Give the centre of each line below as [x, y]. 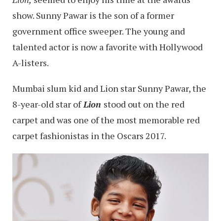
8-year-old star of [47, 104]
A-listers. [31, 62]
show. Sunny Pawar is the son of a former [93, 15]
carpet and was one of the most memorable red [106, 120]
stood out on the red [144, 104]
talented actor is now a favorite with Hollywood [108, 47]
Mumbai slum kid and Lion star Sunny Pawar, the [109, 88]
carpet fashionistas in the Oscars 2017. [89, 135]
